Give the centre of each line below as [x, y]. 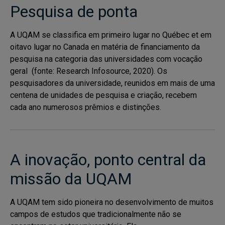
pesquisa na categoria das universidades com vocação [106, 59]
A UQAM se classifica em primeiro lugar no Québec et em [111, 35]
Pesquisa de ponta [74, 12]
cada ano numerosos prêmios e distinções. [86, 107]
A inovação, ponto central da [108, 160]
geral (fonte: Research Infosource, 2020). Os [89, 71]
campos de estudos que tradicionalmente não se [96, 214]
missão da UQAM [71, 179]
